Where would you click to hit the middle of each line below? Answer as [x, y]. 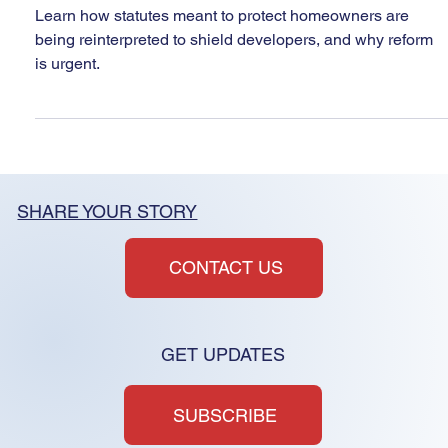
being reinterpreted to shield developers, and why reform [234, 67]
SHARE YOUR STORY [107, 239]
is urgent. [68, 91]
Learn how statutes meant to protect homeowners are [222, 43]
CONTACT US [226, 296]
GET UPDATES [223, 382]
